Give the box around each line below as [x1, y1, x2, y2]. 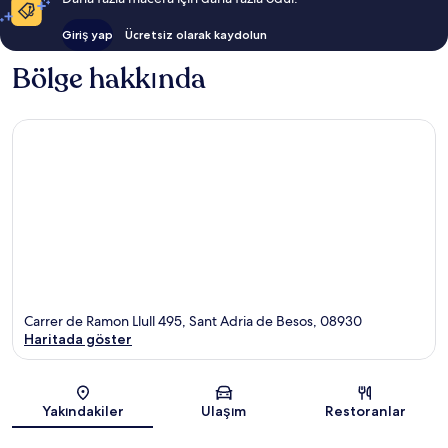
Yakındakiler [41, 402, 124, 421]
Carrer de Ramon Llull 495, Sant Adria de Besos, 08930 [24, 312, 362, 331]
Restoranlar [324, 402, 406, 421]
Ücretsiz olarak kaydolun [124, 26, 267, 42]
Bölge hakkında [12, 59, 206, 98]
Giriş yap [61, 26, 113, 42]
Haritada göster [24, 330, 132, 349]
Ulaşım [201, 402, 247, 421]
